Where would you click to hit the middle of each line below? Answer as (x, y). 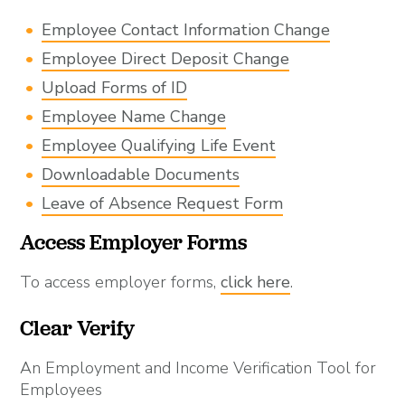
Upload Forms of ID (115, 87)
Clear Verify (78, 328)
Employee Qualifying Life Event (159, 145)
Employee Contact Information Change (186, 29)
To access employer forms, (121, 282)
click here (256, 282)
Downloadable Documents (141, 174)
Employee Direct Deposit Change (166, 58)
